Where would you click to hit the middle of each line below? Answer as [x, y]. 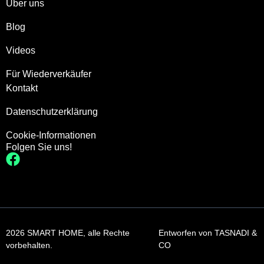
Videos [21, 51]
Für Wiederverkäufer [49, 74]
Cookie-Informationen [51, 136]
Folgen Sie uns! [39, 147]
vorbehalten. [29, 245]
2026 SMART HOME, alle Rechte [68, 233]
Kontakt [22, 88]
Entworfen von [186, 233]
